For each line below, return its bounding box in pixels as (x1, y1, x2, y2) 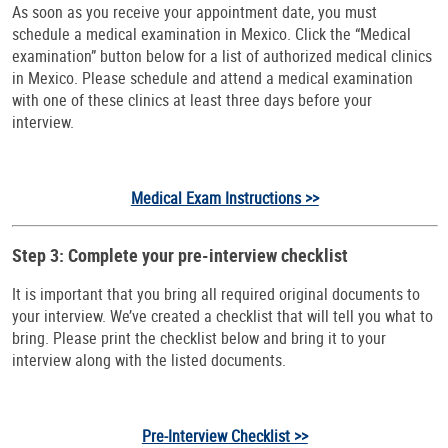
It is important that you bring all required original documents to (12, 283, 420, 306)
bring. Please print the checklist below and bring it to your (12, 327, 386, 350)
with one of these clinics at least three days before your (12, 89, 372, 112)
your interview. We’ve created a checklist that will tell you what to (12, 305, 433, 328)
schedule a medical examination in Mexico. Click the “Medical (12, 23, 411, 46)
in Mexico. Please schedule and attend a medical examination (12, 67, 413, 90)
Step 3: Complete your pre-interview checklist (12, 243, 348, 268)
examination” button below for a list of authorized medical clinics (12, 45, 432, 68)
